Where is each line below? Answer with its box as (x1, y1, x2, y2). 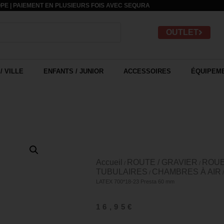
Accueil (96, 158, 122, 167)
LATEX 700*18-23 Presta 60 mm (96, 178, 174, 185)
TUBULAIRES (96, 167, 147, 176)
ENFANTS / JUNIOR (43, 67, 103, 75)
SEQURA (124, 2, 150, 9)
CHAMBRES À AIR (152, 167, 221, 176)
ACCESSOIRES (123, 67, 171, 75)
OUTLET (166, 27, 199, 36)
